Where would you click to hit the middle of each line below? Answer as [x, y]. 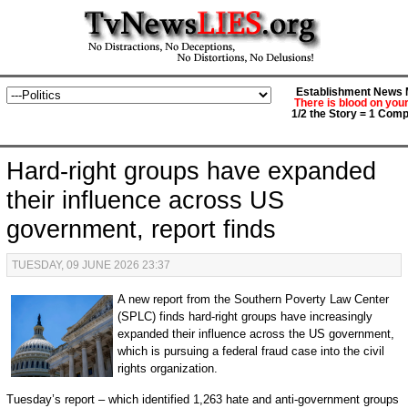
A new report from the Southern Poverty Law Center [254, 299]
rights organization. [168, 368]
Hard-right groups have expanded [191, 171]
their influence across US [145, 200]
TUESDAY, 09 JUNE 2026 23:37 [91, 265]
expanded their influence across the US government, [256, 334]
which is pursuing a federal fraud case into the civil [251, 351]
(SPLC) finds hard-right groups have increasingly [245, 316]
